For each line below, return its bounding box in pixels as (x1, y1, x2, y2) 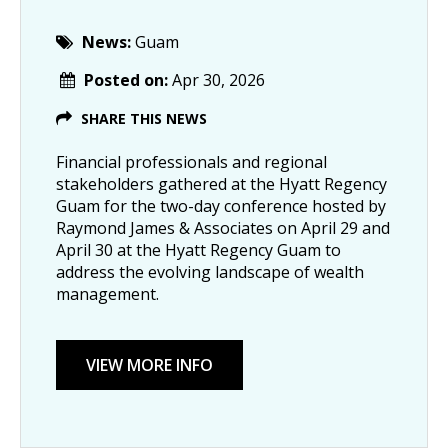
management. (56, 282, 159, 305)
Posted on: (84, 68, 172, 91)
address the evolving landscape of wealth (56, 260, 364, 283)
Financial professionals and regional (56, 150, 327, 173)
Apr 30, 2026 (172, 68, 265, 91)
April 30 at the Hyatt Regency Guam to (56, 238, 341, 261)
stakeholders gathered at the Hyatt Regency (56, 172, 387, 195)
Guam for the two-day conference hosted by (56, 194, 386, 217)
